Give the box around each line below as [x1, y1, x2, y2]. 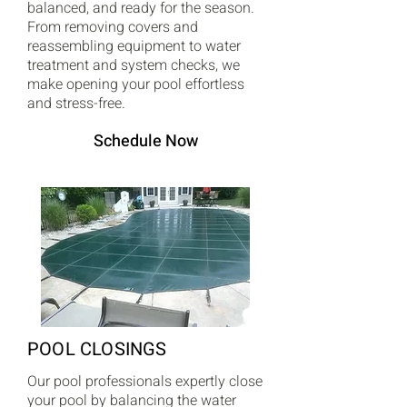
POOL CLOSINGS [27, 336, 167, 362]
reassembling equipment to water [27, 35, 241, 57]
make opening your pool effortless [27, 74, 244, 95]
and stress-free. [27, 93, 125, 114]
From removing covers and [27, 16, 198, 38]
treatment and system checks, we [27, 55, 240, 76]
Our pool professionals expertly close [27, 371, 263, 392]
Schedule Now [93, 128, 198, 154]
